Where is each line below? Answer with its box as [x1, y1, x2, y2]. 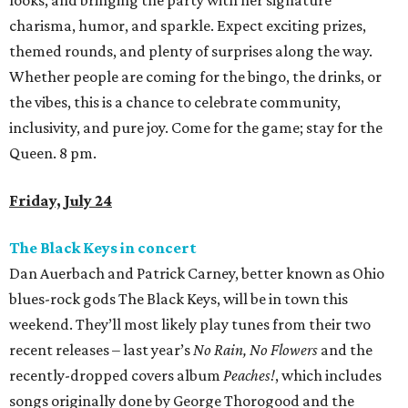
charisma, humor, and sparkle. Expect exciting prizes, [9, 16, 366, 36]
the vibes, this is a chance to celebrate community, [9, 93, 341, 112]
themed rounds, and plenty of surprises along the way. [9, 42, 372, 61]
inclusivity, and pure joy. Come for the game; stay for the [9, 118, 382, 138]
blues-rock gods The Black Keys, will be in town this [9, 290, 348, 309]
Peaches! [223, 366, 275, 385]
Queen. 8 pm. [9, 144, 97, 163]
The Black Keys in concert [9, 239, 197, 258]
